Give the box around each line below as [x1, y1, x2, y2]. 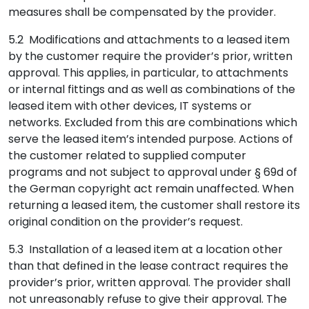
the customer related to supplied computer [8, 148, 246, 163]
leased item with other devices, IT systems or [8, 98, 252, 114]
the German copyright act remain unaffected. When [8, 181, 294, 197]
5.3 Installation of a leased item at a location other [8, 241, 283, 257]
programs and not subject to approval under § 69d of [8, 164, 297, 180]
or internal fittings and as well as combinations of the [8, 81, 295, 97]
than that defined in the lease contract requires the [8, 258, 288, 274]
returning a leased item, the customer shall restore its [8, 197, 300, 213]
